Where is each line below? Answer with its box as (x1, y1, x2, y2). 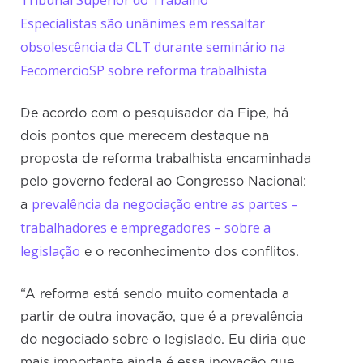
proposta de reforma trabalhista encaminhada (20, 152, 312, 166)
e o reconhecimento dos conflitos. (80, 246, 300, 259)
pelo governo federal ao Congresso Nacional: (20, 175, 307, 189)
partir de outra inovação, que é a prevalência (20, 310, 304, 324)
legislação (20, 242, 81, 261)
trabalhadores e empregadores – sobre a (20, 219, 271, 237)
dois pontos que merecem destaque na (20, 130, 270, 143)
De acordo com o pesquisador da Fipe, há (20, 107, 289, 121)
